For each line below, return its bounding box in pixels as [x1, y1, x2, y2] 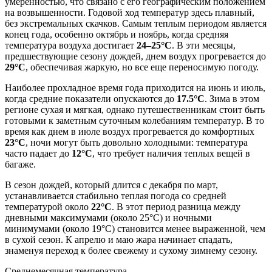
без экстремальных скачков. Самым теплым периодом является [5, 18, 267, 29]
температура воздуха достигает [5, 39, 137, 50]
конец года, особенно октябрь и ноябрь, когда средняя [5, 29, 228, 39]
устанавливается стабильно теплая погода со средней [5, 190, 226, 201]
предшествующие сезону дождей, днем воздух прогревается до [5, 50, 266, 61]
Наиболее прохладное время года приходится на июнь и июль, [5, 82, 265, 93]
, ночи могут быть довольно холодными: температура [25, 137, 248, 148]
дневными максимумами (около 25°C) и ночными [5, 212, 212, 223]
